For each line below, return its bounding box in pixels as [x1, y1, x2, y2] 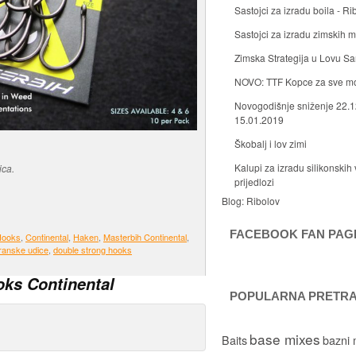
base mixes [250, 329, 320, 349]
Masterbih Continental [103, 230, 187, 244]
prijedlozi [234, 175, 274, 188]
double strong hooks [53, 243, 132, 257]
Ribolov [246, 194, 280, 207]
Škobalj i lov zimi [234, 137, 307, 150]
